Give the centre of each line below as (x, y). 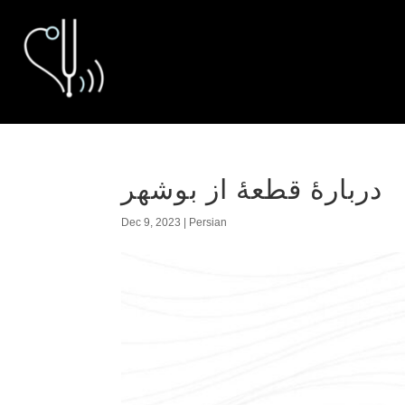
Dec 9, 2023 (151, 222)
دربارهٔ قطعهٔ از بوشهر (252, 189)
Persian (208, 222)
